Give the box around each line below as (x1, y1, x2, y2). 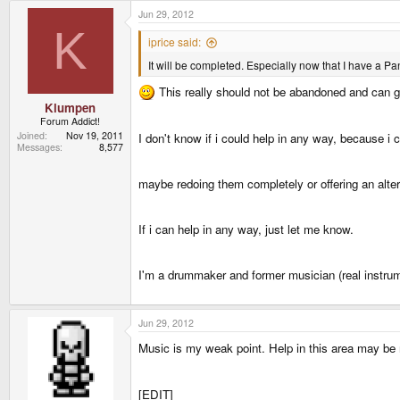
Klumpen (45, 98, 96, 116)
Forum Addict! (40, 113, 100, 128)
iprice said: (148, 34, 201, 50)
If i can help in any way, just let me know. (138, 220, 354, 237)
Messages (17, 139, 60, 154)
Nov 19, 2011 (66, 128, 123, 142)
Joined (17, 128, 45, 142)
